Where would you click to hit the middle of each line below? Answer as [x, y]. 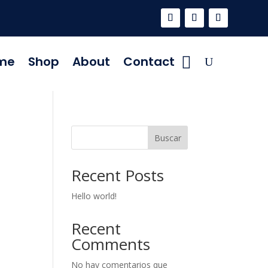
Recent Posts [118, 175]
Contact [149, 62]
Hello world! [94, 196]
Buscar [167, 138]
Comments [111, 244]
